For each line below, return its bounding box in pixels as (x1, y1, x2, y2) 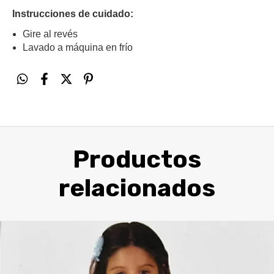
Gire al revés (23, 29, 78, 39)
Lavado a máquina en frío (23, 42, 133, 53)
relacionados (59, 174, 215, 202)
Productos (73, 145, 201, 174)
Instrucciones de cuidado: (12, 9, 133, 19)
